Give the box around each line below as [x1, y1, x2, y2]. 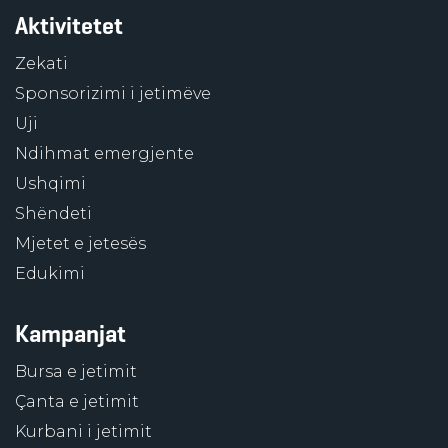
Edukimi [15, 264, 85, 283]
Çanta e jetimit [15, 392, 139, 411]
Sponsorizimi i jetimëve [15, 84, 211, 103]
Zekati [15, 54, 68, 73]
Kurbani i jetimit [15, 422, 152, 441]
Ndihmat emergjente [15, 144, 194, 163]
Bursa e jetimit [15, 362, 137, 381]
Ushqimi [15, 174, 86, 193]
